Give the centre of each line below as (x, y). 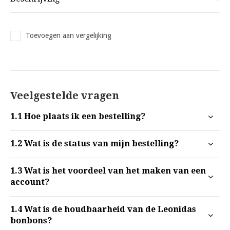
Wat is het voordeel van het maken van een (114, 171)
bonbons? (31, 221)
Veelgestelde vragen (65, 95)
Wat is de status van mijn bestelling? (100, 143)
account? (30, 182)
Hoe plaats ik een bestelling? (84, 116)
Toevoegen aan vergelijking (69, 35)
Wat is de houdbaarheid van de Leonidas (109, 209)
